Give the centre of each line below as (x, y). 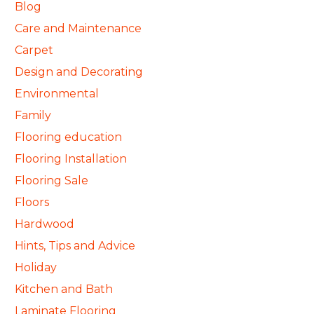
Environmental (57, 94)
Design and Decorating (79, 72)
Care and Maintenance (78, 28)
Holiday (36, 267)
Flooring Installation (71, 159)
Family (33, 115)
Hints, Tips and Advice (75, 246)
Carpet (34, 50)
